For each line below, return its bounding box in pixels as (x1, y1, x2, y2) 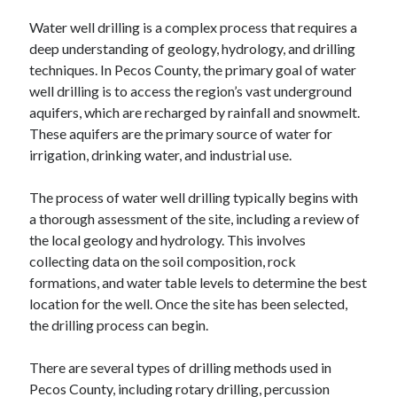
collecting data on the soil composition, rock (29, 253, 297, 269)
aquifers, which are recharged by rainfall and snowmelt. (29, 104, 361, 121)
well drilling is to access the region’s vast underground (29, 82, 353, 99)
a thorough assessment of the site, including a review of (29, 210, 361, 227)
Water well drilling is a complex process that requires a (29, 19, 358, 35)
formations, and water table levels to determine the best (29, 274, 368, 291)
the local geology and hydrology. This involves (29, 231, 307, 248)
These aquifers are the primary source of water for (29, 125, 333, 142)
